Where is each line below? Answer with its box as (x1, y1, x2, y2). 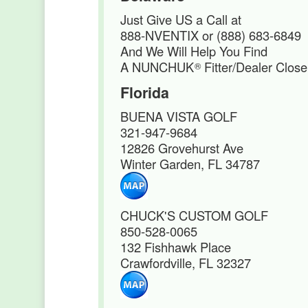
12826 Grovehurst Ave (120, 139, 243, 157)
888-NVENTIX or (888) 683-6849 (120, 26, 301, 44)
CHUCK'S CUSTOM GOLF (120, 206, 268, 224)
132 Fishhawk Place (120, 238, 231, 256)
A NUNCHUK (120, 58, 194, 76)
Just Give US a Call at (120, 10, 241, 28)
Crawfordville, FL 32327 (120, 254, 251, 272)
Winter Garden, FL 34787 (120, 155, 260, 173)
